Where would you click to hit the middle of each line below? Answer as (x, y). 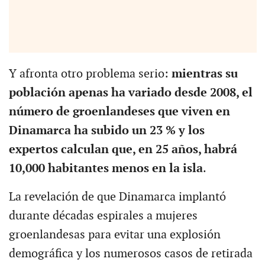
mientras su (204, 74)
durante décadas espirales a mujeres (103, 216)
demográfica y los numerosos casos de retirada (130, 254)
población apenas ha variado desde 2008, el (130, 93)
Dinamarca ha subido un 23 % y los (106, 131)
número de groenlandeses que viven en (119, 112)
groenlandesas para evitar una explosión (114, 235)
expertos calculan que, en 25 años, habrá (123, 150)
